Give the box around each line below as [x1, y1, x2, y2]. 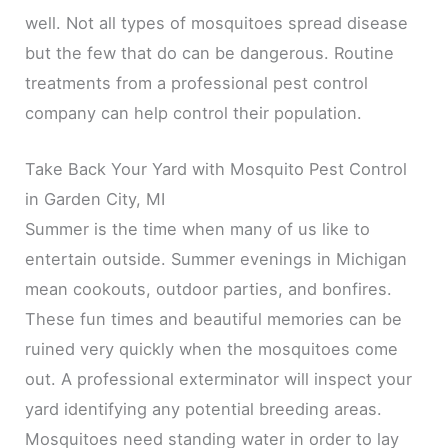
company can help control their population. [25, 102, 363, 123]
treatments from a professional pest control [25, 72, 369, 93]
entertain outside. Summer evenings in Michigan [25, 248, 408, 269]
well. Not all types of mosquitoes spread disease [25, 12, 409, 33]
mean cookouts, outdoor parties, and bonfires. [25, 278, 393, 299]
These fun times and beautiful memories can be [25, 308, 403, 329]
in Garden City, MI [25, 188, 166, 209]
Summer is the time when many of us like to [25, 218, 371, 239]
